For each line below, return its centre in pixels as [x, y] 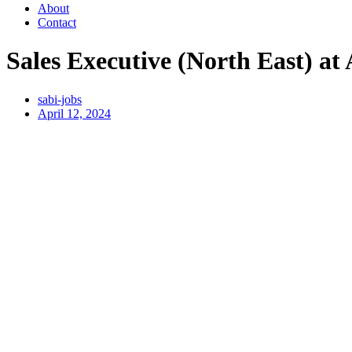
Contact [57, 22]
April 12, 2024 [74, 113]
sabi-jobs [60, 99]
